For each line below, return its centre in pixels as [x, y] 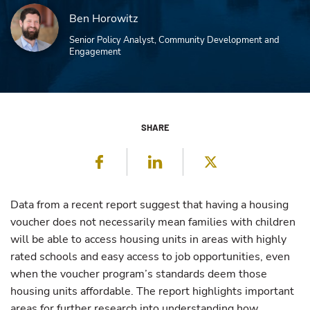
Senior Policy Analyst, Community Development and [174, 40]
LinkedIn [198, 161]
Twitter [250, 161]
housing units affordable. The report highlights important [152, 291]
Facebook [145, 161]
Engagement [95, 52]
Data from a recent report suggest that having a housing [149, 205]
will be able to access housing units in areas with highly [148, 239]
